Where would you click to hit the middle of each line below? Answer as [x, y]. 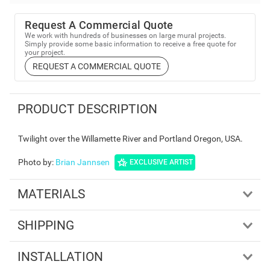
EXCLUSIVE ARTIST [161, 162]
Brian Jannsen [83, 162]
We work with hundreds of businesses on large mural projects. [126, 36]
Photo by [35, 162]
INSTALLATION [60, 256]
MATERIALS [51, 194]
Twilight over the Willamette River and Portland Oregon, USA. [130, 138]
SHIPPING [46, 225]
